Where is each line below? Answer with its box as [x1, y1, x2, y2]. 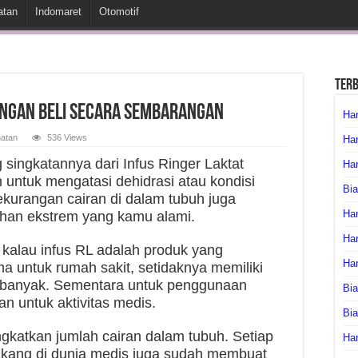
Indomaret [35, 6, 82, 18]
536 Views [47, 133, 87, 142]
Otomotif [99, 6, 139, 18]
